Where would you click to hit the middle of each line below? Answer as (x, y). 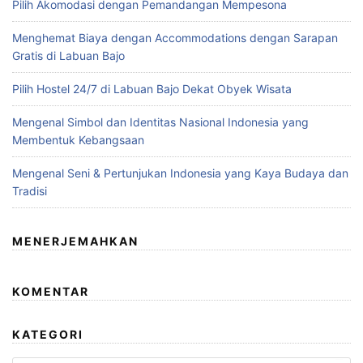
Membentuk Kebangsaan (78, 140)
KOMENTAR (51, 292)
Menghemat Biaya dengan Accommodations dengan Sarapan (175, 38)
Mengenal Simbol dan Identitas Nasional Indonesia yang (160, 122)
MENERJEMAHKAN (75, 241)
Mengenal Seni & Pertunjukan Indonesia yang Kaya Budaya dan (180, 173)
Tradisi (30, 191)
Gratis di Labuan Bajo (68, 56)
